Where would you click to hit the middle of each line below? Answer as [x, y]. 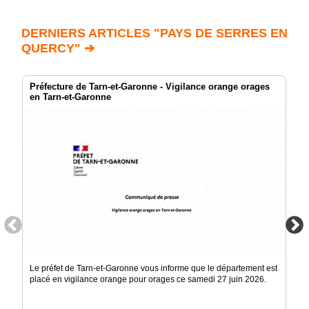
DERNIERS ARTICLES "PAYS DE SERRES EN [154, 33]
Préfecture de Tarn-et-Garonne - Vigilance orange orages [150, 87]
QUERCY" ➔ [58, 49]
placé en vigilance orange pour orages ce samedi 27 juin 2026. [148, 280]
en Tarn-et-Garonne [70, 97]
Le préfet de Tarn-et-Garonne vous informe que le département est [153, 269]
